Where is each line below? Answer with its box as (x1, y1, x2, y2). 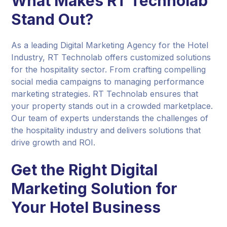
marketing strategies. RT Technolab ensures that (11, 88, 199, 99)
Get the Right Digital (11, 160, 158, 179)
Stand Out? (11, 10, 94, 28)
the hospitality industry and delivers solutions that (11, 125, 201, 135)
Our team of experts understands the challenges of (11, 112, 209, 123)
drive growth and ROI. (11, 137, 96, 147)
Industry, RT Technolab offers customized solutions (11, 52, 211, 62)
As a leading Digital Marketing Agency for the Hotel (11, 40, 209, 50)
